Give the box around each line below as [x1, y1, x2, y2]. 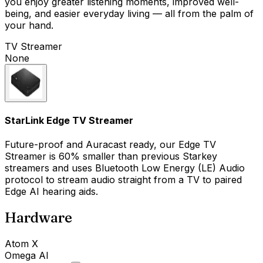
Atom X [5, 237, 38, 249]
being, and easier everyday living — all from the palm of [5, 7, 254, 19]
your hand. [5, 19, 53, 31]
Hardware [5, 208, 72, 226]
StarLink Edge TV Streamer [5, 114, 133, 126]
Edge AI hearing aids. [5, 186, 98, 198]
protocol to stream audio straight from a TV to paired [5, 174, 242, 186]
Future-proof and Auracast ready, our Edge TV [5, 139, 216, 151]
